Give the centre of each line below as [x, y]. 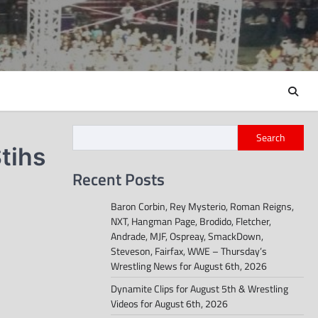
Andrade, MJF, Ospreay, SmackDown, [187, 236]
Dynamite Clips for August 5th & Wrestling [199, 289]
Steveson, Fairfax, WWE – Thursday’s [189, 251]
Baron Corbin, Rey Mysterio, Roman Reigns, [202, 207]
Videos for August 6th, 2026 [169, 304]
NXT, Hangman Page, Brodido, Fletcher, [191, 221]
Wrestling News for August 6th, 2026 [189, 266]
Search [271, 138]
